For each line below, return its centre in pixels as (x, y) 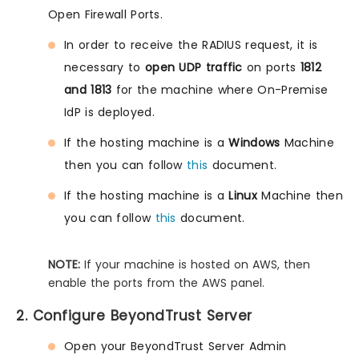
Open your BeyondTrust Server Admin (175, 346)
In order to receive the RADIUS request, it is (191, 44)
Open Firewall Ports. (105, 14)
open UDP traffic (194, 67)
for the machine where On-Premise (220, 89)
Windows (254, 142)
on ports (271, 67)
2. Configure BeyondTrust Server (134, 315)
